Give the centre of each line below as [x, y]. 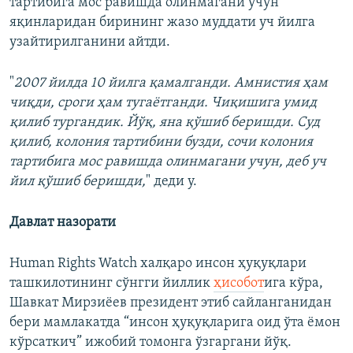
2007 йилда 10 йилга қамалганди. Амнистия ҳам [171, 84]
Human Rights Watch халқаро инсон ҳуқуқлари [158, 264]
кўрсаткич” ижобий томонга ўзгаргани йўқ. [150, 343]
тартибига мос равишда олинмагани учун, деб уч [168, 162]
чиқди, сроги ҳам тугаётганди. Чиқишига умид [163, 103]
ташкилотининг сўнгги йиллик [111, 284]
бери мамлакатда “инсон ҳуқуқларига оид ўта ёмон [175, 323]
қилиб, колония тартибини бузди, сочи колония [161, 143]
